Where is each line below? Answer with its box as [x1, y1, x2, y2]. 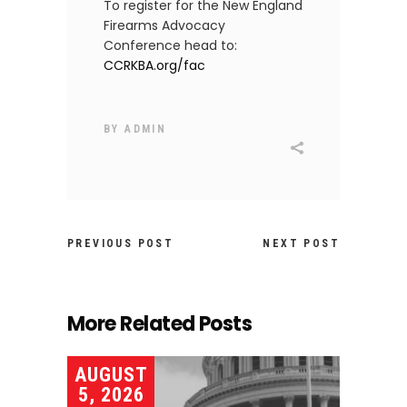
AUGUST [74, 363, 148, 387]
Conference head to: [104, 36, 237, 55]
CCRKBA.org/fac [104, 56, 205, 75]
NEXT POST [263, 237, 340, 251]
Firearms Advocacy [104, 16, 225, 35]
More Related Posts [67, 310, 253, 339]
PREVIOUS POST [67, 237, 174, 251]
